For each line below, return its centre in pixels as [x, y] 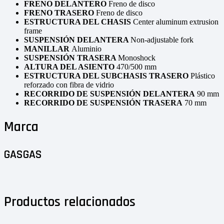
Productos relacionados [70, 202]
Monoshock [137, 58]
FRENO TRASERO [60, 13]
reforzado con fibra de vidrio [69, 85]
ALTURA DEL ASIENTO [70, 67]
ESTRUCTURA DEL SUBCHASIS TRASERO [107, 76]
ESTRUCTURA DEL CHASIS [78, 22]
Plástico [203, 76]
